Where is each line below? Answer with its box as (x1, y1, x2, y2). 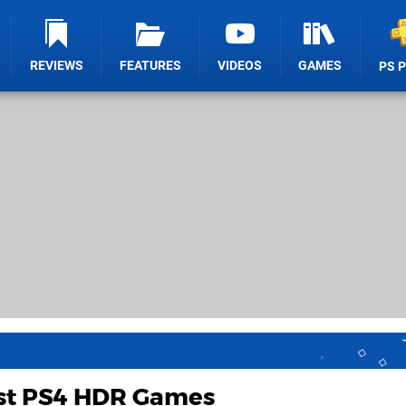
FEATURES (120, 58, 182, 73)
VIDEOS (217, 58, 263, 73)
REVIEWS (29, 58, 83, 73)
